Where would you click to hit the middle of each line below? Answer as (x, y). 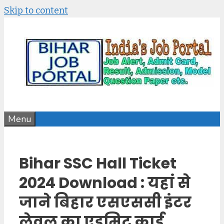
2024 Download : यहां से (105, 183)
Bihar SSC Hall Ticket (98, 163)
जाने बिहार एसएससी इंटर (105, 202)
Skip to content (36, 10)
